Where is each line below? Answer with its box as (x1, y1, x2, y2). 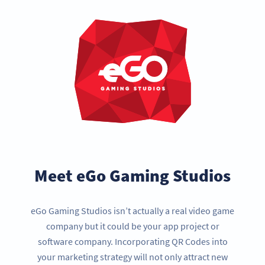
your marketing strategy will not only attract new (37, 251, 228, 263)
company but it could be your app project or (46, 220, 219, 232)
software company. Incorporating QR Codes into (37, 235, 228, 248)
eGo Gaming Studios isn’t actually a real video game (31, 205, 234, 217)
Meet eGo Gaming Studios (34, 164, 231, 187)
